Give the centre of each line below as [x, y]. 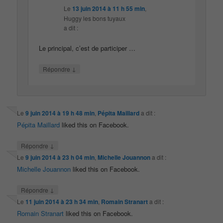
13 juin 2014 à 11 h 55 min [109, 9]
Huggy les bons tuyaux [95, 18]
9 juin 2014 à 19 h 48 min [60, 113]
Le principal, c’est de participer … [87, 48]
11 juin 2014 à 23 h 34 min [62, 202]
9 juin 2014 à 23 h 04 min [60, 157]
